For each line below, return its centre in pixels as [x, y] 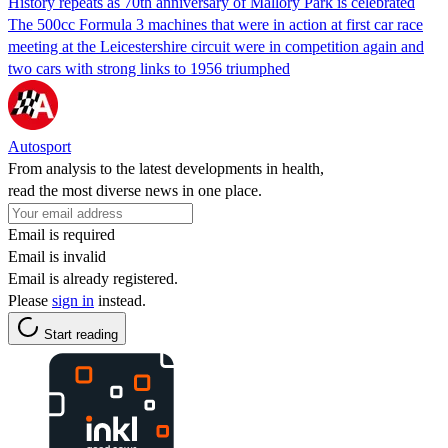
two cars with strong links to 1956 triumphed [149, 68]
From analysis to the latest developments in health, [166, 168]
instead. [120, 300]
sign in [73, 300]
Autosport [39, 146]
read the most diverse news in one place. [135, 190]
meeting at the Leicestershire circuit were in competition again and [216, 46]
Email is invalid [57, 256]
